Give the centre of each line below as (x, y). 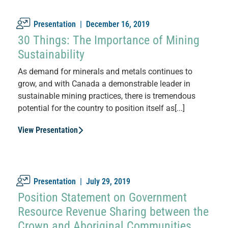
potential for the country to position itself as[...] (101, 108)
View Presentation (48, 130)
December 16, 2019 (118, 24)
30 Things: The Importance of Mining (109, 40)
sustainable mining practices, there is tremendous (107, 96)
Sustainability (51, 54)
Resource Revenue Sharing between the (113, 211)
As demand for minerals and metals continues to (105, 71)
